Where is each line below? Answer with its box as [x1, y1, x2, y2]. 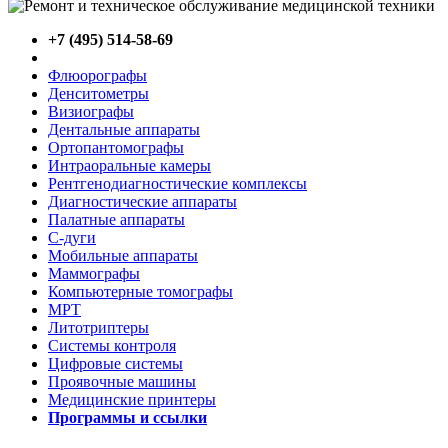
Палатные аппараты [48, 211, 185, 228]
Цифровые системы [48, 355, 183, 372]
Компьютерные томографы [48, 283, 233, 300]
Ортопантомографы [48, 139, 184, 156]
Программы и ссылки [48, 409, 207, 426]
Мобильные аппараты [48, 247, 198, 264]
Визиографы [48, 103, 134, 120]
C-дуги [48, 229, 96, 246]
